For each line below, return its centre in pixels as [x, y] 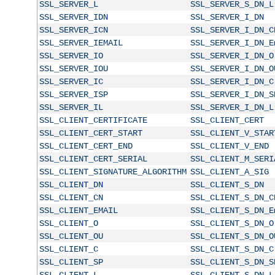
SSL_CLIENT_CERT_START [91, 133]
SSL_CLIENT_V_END [229, 146]
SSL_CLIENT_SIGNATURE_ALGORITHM [113, 172]
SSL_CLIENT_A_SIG [229, 172]
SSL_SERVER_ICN [73, 30]
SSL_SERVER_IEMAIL [81, 43]
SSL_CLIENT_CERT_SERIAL [93, 159]
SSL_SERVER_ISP [73, 94]
